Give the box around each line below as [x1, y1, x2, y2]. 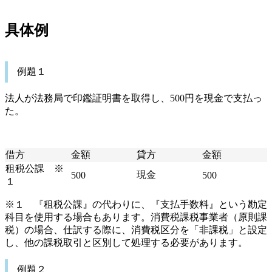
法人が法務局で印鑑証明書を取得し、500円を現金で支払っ [5, 93, 262, 103]
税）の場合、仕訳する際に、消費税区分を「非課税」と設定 [5, 225, 267, 235]
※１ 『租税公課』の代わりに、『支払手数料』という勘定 [5, 199, 267, 209]
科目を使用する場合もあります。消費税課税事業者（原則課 [5, 212, 267, 222]
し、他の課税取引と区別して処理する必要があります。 [5, 237, 248, 248]
